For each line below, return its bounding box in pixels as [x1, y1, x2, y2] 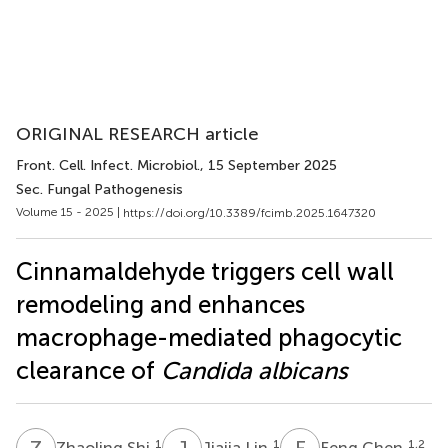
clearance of [16, 355, 161, 385]
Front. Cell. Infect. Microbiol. [16, 157, 200, 174]
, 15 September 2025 [200, 157, 337, 174]
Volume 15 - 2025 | [16, 205, 123, 219]
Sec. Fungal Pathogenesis [16, 181, 183, 198]
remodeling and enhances [16, 289, 305, 319]
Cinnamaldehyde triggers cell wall [16, 256, 394, 286]
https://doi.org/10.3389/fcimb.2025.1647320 [123, 205, 376, 220]
